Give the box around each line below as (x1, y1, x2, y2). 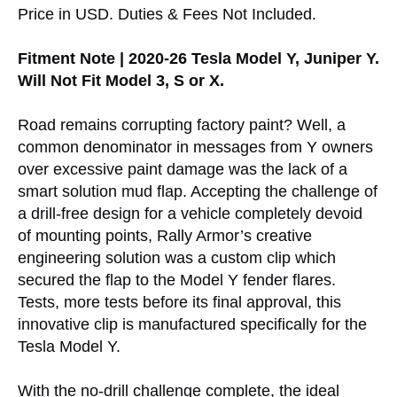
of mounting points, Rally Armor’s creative (18, 227, 312, 245)
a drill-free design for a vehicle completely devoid (18, 205, 362, 223)
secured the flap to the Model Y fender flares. (18, 271, 336, 290)
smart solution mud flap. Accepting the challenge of (18, 183, 378, 201)
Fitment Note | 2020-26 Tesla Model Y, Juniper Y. (18, 50, 379, 68)
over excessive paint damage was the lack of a (18, 160, 347, 179)
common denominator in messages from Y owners (18, 138, 373, 157)
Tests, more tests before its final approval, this (18, 293, 341, 312)
